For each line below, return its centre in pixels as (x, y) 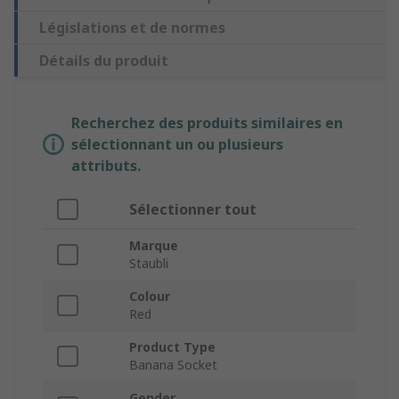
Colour (150, 297)
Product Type (172, 347)
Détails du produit (104, 61)
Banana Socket (173, 365)
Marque (154, 246)
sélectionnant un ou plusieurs (177, 145)
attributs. (106, 166)
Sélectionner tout (193, 210)
